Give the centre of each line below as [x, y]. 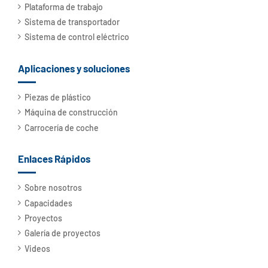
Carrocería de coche [62, 127]
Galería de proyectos [63, 233]
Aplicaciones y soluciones [74, 68]
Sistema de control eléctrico [77, 37]
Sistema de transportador [72, 22]
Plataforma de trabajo [64, 7]
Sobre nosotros [54, 188]
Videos [38, 248]
